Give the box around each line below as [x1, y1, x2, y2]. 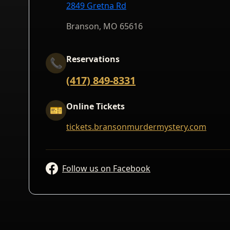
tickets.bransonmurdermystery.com [66, 121, 206, 132]
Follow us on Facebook [62, 163, 150, 174]
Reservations [66, 53, 120, 65]
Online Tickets [66, 101, 125, 112]
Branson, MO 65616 [66, 21, 143, 32]
